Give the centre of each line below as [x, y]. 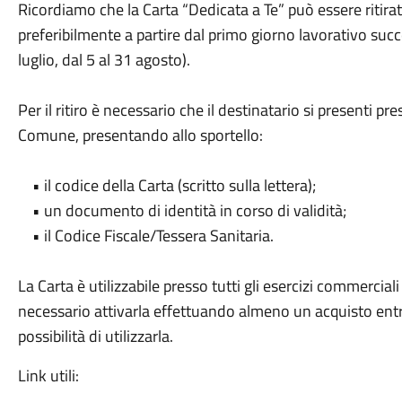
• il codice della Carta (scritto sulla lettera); [168, 185]
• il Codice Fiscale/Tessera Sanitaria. [145, 236]
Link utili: [48, 376]
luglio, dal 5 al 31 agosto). [104, 60]
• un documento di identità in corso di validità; [182, 210]
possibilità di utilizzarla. [95, 336]
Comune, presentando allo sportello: [140, 135]
